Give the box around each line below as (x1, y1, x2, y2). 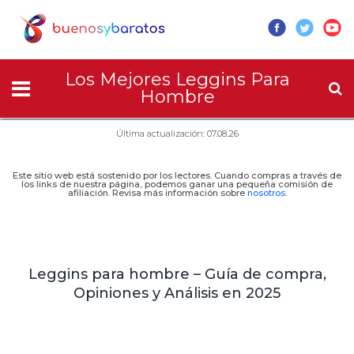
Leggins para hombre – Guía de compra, (28, 265, 326, 283)
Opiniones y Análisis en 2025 (73, 284, 281, 302)
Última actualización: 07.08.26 (115, 128, 239, 139)
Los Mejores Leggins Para (64, 69, 290, 90)
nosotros (247, 187, 285, 198)
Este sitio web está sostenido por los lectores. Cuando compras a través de (13, 170, 341, 181)
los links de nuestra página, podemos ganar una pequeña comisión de (21, 179, 333, 190)
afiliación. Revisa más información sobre (67, 187, 247, 198)
